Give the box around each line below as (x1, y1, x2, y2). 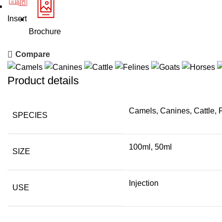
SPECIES (12, 111, 48, 119)
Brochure (29, 27, 61, 36)
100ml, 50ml (129, 142, 172, 151)
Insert (7, 14, 27, 23)
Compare (15, 50, 51, 59)
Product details (7, 74, 79, 87)
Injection (129, 178, 159, 187)
